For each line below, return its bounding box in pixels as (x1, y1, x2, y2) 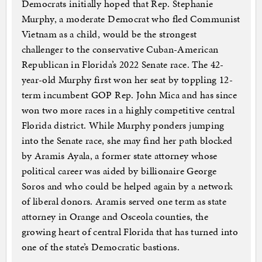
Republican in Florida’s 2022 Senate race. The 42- (21, 57, 224, 72)
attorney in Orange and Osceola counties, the (21, 209, 208, 224)
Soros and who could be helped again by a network (21, 179, 233, 194)
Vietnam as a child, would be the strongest (21, 27, 197, 42)
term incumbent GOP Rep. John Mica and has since (21, 88, 237, 102)
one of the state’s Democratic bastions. (21, 240, 180, 254)
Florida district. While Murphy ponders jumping (21, 118, 225, 133)
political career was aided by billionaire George (21, 164, 217, 178)
